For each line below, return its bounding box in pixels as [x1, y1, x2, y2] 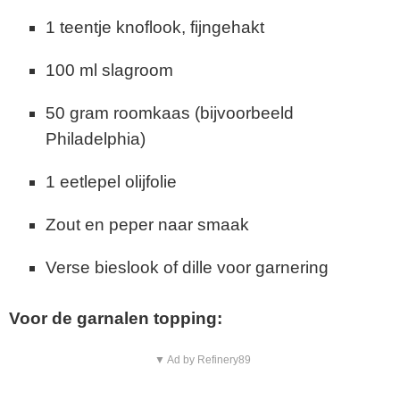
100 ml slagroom [45, 60, 173, 79]
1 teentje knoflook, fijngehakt [45, 17, 264, 37]
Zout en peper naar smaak [45, 214, 249, 234]
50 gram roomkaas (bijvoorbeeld [45, 103, 294, 122]
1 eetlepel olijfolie [45, 171, 177, 191]
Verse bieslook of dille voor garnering [45, 257, 329, 277]
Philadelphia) [45, 129, 146, 148]
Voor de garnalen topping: [9, 309, 222, 329]
